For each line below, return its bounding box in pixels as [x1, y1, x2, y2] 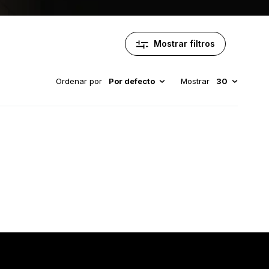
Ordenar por [56, 76, 102, 86]
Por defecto [109, 76, 155, 86]
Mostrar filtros [153, 38, 215, 49]
